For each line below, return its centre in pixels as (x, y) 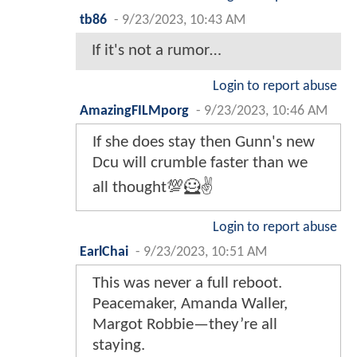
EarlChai (104, 252)
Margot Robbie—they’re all (185, 324)
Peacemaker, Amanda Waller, (190, 304)
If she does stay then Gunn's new (204, 142)
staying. (119, 345)
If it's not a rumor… (157, 50)
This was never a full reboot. (187, 283)
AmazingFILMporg (134, 111)
